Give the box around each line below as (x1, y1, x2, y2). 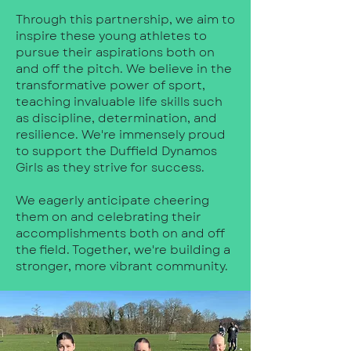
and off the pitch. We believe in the (16, 60, 232, 78)
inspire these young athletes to (16, 27, 207, 45)
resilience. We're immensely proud (16, 125, 226, 143)
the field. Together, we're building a (16, 241, 230, 259)
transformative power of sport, (16, 76, 205, 94)
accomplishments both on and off (16, 224, 225, 242)
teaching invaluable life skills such (16, 92, 223, 110)
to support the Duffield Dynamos (16, 142, 217, 160)
